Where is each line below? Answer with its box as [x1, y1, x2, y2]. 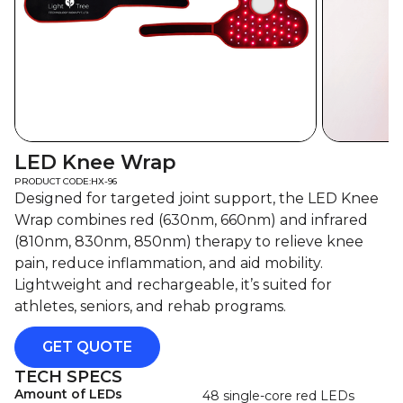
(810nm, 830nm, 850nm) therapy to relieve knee [14, 233, 363, 250]
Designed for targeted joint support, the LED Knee [14, 190, 379, 207]
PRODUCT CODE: [14, 175, 91, 187]
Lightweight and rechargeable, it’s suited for [14, 276, 332, 293]
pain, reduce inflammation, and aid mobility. [14, 255, 323, 272]
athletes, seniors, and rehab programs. [14, 298, 286, 315]
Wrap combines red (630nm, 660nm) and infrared [14, 211, 368, 228]
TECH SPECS [14, 367, 122, 387]
